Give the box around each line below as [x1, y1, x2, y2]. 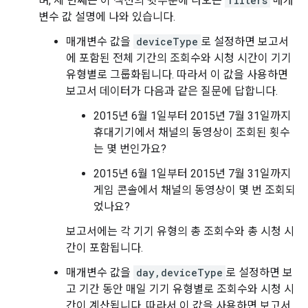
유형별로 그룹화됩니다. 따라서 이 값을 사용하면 [66, 68, 288, 81]
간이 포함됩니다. [66, 241, 143, 254]
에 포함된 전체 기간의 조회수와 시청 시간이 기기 [66, 52, 291, 65]
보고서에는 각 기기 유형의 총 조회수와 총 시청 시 [66, 225, 294, 238]
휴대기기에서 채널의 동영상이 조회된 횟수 [93, 126, 290, 139]
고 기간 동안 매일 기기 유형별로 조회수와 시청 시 [66, 283, 294, 296]
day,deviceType [136, 266, 223, 279]
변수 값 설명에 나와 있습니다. [38, 10, 175, 23]
